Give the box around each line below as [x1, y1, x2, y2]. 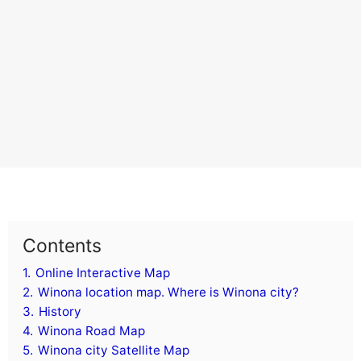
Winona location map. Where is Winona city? [38, 284, 299, 301]
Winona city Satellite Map [38, 342, 189, 359]
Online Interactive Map [35, 265, 170, 281]
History [39, 304, 81, 320]
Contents [23, 234, 102, 258]
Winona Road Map [38, 323, 145, 339]
